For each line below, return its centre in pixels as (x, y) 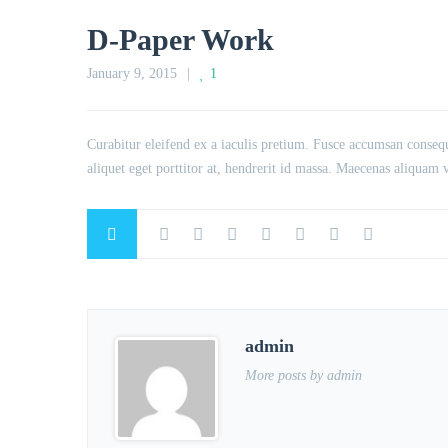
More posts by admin (303, 375)
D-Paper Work (180, 39)
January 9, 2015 (132, 73)
